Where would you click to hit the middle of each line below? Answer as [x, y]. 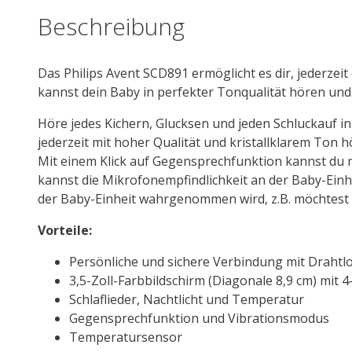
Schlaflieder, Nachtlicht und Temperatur [187, 299]
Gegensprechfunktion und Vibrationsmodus [199, 318]
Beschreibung [111, 26]
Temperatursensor [126, 337]
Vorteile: [65, 230]
